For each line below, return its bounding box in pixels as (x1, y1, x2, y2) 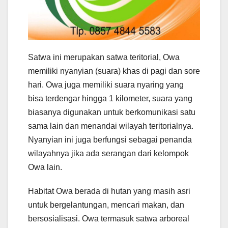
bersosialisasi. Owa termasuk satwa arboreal (28, 214, 189, 223)
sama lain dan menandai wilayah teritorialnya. (28, 121, 193, 130)
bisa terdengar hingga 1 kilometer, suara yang (28, 94, 192, 103)
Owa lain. (28, 162, 62, 172)
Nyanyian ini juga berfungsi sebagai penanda (28, 135, 192, 144)
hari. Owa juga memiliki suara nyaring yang (28, 80, 184, 89)
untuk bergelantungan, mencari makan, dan (28, 200, 184, 209)
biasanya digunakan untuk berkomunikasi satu (28, 107, 195, 117)
